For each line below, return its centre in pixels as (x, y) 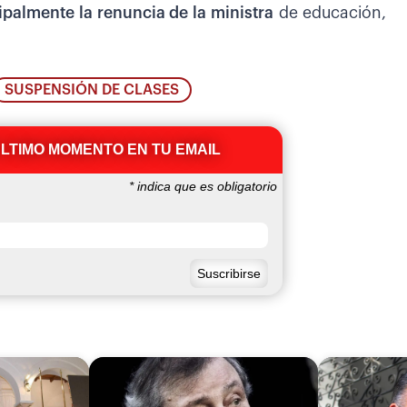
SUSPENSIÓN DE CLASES (92, 90)
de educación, (330, 13)
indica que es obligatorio (205, 187)
